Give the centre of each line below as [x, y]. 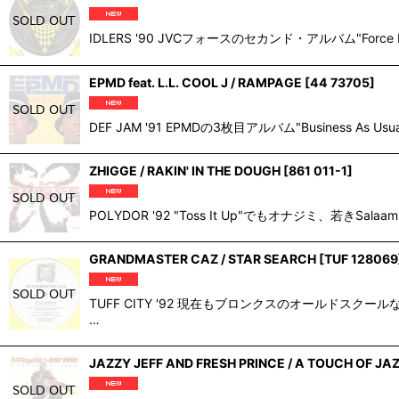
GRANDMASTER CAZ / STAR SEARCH [203, 259]
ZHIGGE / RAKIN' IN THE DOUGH [185, 171]
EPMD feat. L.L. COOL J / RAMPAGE [195, 83]
